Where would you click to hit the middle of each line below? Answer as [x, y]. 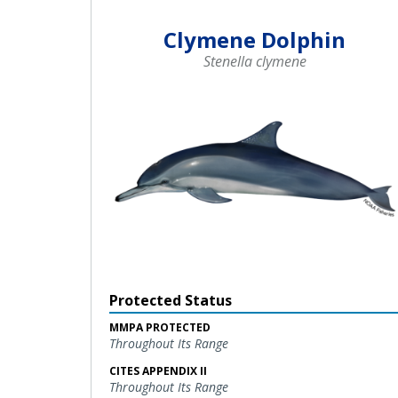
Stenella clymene [255, 61]
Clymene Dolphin [255, 39]
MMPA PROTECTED [160, 327]
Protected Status [171, 300]
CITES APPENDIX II [158, 370]
